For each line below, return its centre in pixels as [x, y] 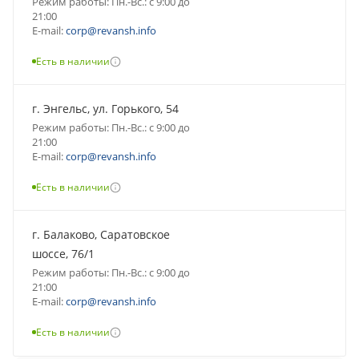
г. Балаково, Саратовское [101, 234]
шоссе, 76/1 [63, 253]
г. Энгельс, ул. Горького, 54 [105, 108]
